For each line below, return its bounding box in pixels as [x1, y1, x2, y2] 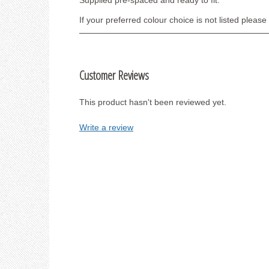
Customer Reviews [79, 67, 149, 84]
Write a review [79, 122, 133, 133]
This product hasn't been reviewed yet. [79, 97, 226, 107]
